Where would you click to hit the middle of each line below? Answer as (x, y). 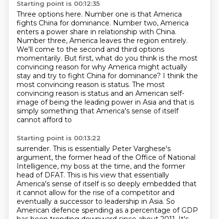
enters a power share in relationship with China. (96, 32)
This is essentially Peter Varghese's (111, 149)
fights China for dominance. (65, 23)
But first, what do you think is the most (131, 58)
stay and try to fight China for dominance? (89, 76)
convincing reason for (54, 67)
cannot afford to (44, 120)
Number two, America (151, 23)
